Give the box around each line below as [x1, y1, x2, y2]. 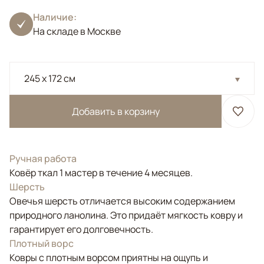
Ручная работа [9, 152, 77, 165]
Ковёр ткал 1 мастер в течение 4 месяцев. [9, 166, 193, 179]
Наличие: [33, 11, 77, 24]
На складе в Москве [33, 25, 121, 38]
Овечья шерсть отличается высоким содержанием [9, 194, 235, 207]
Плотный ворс [9, 237, 74, 250]
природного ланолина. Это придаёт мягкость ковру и [9, 209, 243, 222]
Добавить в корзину [71, 105, 160, 118]
